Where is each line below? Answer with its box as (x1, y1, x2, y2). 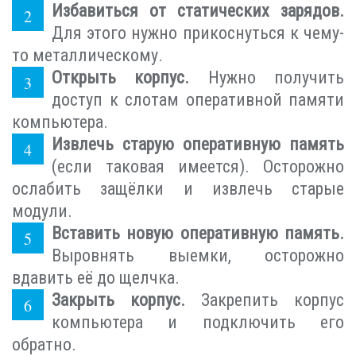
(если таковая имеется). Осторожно (52, 156, 344, 176)
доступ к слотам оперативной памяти (52, 89, 344, 110)
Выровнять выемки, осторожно (52, 245, 344, 265)
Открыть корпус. (52, 67, 190, 87)
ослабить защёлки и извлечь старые (12, 178, 344, 199)
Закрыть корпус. (52, 289, 185, 310)
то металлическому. (12, 44, 163, 65)
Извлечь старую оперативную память (52, 133, 344, 154)
